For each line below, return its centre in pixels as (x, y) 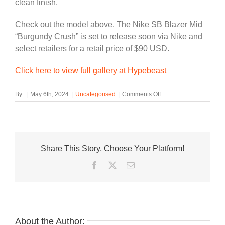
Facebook (114, 164)
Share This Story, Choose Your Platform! (113, 148)
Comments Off (141, 94)
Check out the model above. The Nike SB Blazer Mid (109, 24)
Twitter (127, 164)
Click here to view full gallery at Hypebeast (91, 70)
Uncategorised (95, 94)
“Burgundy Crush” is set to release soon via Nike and (109, 36)
